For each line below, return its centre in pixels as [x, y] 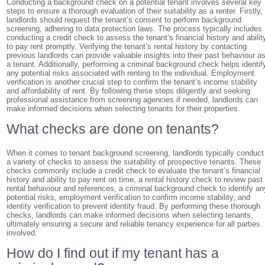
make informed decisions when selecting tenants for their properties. [124, 109]
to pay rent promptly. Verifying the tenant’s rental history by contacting [127, 46]
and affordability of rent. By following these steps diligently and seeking [129, 91]
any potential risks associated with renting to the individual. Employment [131, 73]
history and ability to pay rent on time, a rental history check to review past [135, 180]
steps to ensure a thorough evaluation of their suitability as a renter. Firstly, [135, 11]
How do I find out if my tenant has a [113, 253]
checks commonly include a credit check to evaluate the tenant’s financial [134, 171]
